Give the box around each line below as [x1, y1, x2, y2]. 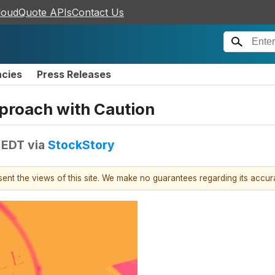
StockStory [48, 137, 115, 152]
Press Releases [37, 68, 111, 80]
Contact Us [72, 6, 124, 18]
